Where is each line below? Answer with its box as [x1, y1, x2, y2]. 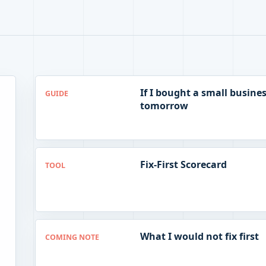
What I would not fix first [140, 230, 259, 243]
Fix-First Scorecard [140, 158, 227, 172]
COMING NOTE [45, 232, 99, 243]
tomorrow [140, 99, 188, 113]
